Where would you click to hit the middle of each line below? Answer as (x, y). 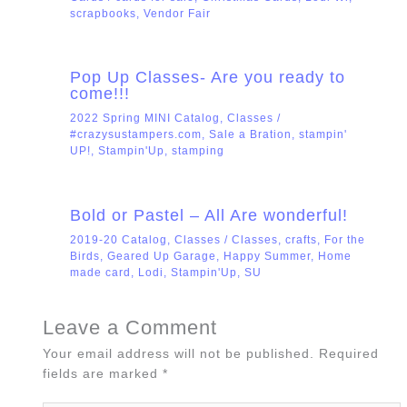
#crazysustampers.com (135, 135)
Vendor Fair (177, 13)
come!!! (99, 94)
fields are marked (103, 373)
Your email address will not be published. (179, 353)
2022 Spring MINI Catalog (144, 119)
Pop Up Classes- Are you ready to (207, 77)
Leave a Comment (130, 327)
